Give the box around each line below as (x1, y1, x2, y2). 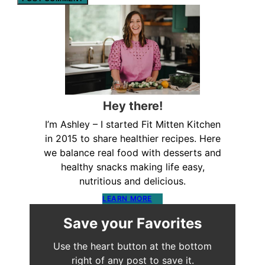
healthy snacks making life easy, (60, 161, 205, 173)
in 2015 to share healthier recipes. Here (44, 132, 221, 145)
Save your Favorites (63, 215, 202, 232)
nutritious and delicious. (79, 175, 186, 188)
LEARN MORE (102, 193, 152, 203)
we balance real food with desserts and (44, 147, 221, 159)
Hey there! (102, 99, 163, 114)
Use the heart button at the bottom (53, 240, 212, 252)
